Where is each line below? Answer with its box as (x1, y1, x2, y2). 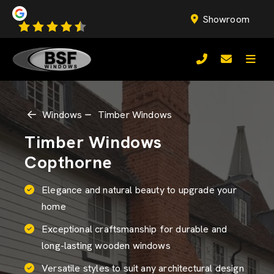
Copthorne (24, 151, 113, 173)
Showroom (202, 13, 250, 26)
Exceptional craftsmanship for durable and (42, 223, 228, 235)
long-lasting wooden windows (42, 239, 171, 252)
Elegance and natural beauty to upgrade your (42, 183, 237, 196)
